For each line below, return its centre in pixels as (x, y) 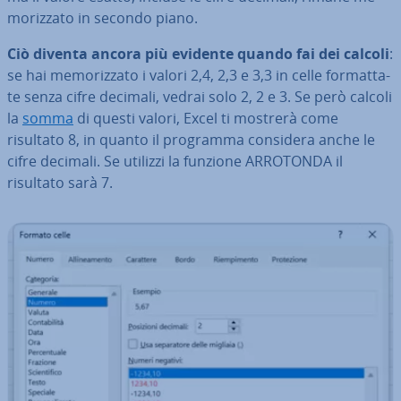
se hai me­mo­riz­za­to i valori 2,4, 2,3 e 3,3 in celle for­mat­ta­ (199, 76)
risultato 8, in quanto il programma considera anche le (191, 140)
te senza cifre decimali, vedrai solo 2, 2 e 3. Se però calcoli (200, 97)
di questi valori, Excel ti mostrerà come (206, 119)
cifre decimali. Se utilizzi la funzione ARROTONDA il (175, 162)
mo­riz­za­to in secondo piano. (102, 18)
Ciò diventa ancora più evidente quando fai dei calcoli (198, 54)
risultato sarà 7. (60, 183)
